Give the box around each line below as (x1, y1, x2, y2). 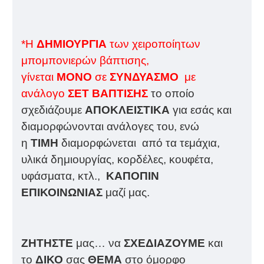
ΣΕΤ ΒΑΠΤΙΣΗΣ (68, 87, 148, 100)
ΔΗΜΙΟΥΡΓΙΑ (37, 37, 107, 50)
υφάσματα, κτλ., (21, 169, 106, 182)
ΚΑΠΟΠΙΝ (106, 169, 159, 182)
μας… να (73, 236, 124, 249)
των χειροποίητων (107, 37, 200, 50)
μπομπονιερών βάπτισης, (21, 54, 149, 67)
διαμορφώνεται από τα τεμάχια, (58, 136, 220, 149)
